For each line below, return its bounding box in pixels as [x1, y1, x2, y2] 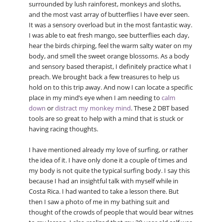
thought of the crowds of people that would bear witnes [28, 208, 193, 217]
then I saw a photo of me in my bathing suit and [28, 197, 169, 207]
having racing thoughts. [28, 124, 98, 134]
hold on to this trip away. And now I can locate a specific [28, 83, 193, 92]
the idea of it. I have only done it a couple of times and [28, 156, 187, 165]
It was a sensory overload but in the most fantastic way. [28, 20, 192, 30]
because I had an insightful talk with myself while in [28, 176, 178, 186]
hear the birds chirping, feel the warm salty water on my [28, 41, 192, 51]
